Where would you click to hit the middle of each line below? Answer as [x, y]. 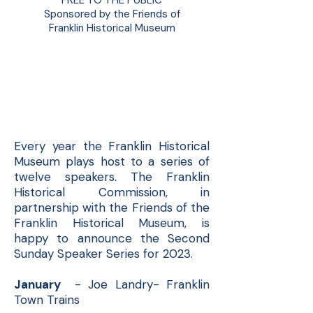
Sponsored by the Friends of [112, 14]
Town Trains [47, 300]
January [41, 284]
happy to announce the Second [112, 238]
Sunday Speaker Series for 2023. [103, 254]
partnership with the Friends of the [112, 208]
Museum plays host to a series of [112, 161]
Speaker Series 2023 [112, 99]
